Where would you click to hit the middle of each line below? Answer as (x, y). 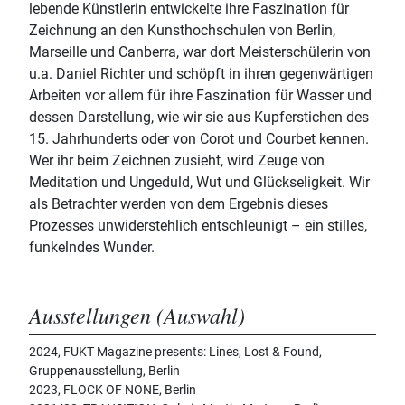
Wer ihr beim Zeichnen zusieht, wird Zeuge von (177, 161)
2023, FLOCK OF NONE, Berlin (113, 390)
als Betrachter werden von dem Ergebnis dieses (179, 204)
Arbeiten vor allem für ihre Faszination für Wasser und (200, 96)
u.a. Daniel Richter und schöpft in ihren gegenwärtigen (201, 74)
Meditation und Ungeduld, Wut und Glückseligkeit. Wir (199, 183)
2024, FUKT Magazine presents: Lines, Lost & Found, (175, 352)
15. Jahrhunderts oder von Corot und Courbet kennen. (199, 139)
